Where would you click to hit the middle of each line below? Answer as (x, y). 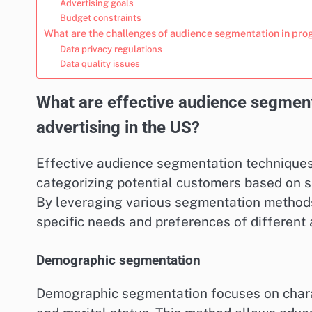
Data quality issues (100, 63)
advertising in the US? (118, 127)
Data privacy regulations (111, 49)
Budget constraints (100, 17)
